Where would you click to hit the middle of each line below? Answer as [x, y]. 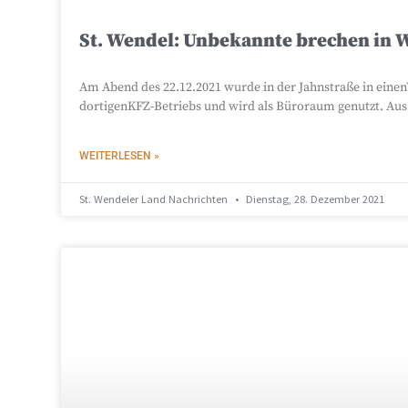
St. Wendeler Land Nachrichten [155, 199]
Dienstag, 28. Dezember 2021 [314, 199]
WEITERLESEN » [120, 155]
